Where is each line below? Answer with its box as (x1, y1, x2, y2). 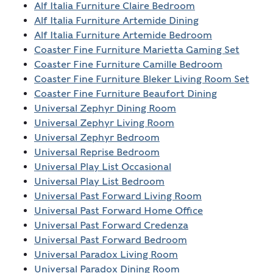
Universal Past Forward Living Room (34, 190, 202, 202)
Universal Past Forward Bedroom (34, 234, 187, 246)
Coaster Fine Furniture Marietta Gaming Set (34, 44, 239, 56)
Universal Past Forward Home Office (34, 205, 203, 217)
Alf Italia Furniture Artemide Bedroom (34, 29, 212, 41)
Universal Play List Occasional (34, 161, 171, 173)
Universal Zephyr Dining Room (34, 102, 176, 115)
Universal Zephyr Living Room (34, 117, 174, 129)
